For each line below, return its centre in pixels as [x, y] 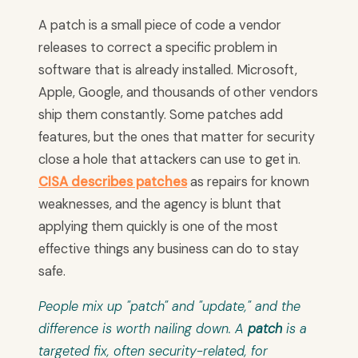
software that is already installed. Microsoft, [168, 70]
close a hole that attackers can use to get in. [169, 160]
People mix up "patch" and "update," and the [169, 307]
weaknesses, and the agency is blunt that [160, 205]
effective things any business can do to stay [169, 249]
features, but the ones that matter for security [177, 137]
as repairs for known [248, 182]
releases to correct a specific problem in [158, 48]
